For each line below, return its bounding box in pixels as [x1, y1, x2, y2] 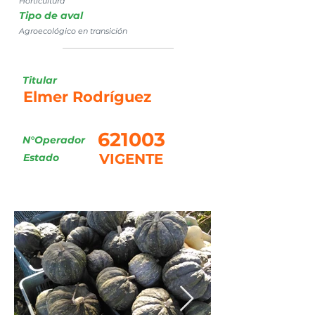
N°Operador [22, 134, 85, 146]
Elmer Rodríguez [23, 88, 151, 105]
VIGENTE [99, 150, 163, 167]
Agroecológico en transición [19, 26, 127, 36]
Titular [22, 74, 57, 86]
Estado [23, 151, 59, 164]
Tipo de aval [19, 9, 83, 22]
